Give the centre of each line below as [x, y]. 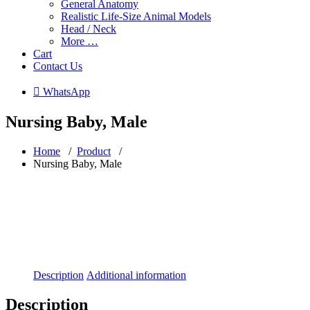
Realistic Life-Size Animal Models [136, 16]
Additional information [136, 275]
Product [94, 151]
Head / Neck [89, 29]
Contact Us [58, 66]
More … [80, 41]
